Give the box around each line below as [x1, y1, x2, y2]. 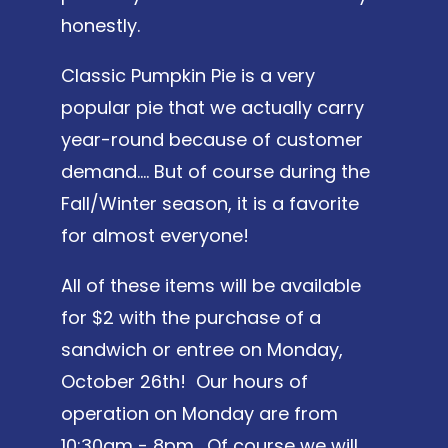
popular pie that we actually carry [60, 94, 364, 120]
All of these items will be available [60, 272, 361, 298]
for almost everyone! [60, 222, 249, 248]
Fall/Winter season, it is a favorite [60, 190, 359, 216]
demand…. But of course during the [60, 158, 370, 184]
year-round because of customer [60, 126, 363, 152]
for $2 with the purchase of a [60, 304, 321, 330]
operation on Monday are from [60, 400, 338, 426]
